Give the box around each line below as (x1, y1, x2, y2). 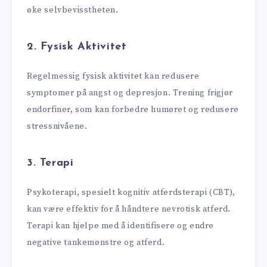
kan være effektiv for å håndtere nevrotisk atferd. (27, 204, 231, 215)
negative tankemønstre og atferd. (27, 237, 165, 249)
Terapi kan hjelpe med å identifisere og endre (27, 221, 215, 232)
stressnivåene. (27, 121, 88, 132)
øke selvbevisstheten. (27, 5, 119, 16)
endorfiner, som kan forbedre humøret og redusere (27, 104, 239, 116)
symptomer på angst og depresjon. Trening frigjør (27, 88, 233, 99)
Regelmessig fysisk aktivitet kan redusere (27, 71, 200, 82)
